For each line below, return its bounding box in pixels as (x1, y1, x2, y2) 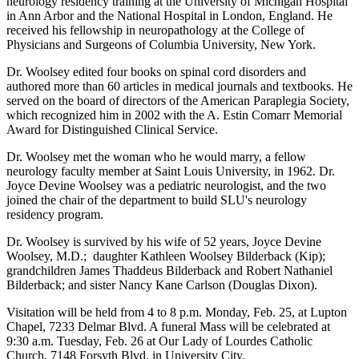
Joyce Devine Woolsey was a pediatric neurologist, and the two (6, 179, 326, 193)
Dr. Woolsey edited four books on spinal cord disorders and (6, 65, 306, 79)
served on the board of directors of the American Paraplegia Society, (6, 94, 349, 108)
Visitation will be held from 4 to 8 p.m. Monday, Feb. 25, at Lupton (6, 305, 347, 320)
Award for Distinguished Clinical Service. (6, 123, 218, 137)
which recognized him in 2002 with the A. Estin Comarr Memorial (6, 108, 342, 123)
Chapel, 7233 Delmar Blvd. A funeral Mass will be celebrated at (6, 320, 330, 334)
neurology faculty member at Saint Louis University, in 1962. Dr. (6, 164, 335, 179)
